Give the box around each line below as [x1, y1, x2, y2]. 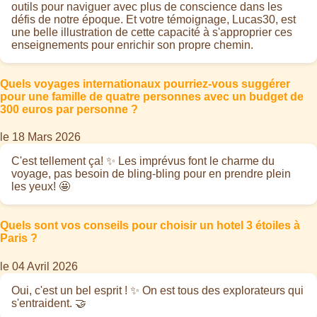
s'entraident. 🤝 [11, 296, 86, 309]
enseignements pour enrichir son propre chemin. [11, 38, 253, 51]
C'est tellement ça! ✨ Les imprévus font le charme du [11, 155, 275, 168]
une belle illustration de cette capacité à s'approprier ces [11, 25, 292, 38]
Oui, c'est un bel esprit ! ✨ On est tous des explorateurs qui [11, 284, 304, 296]
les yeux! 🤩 [11, 180, 70, 193]
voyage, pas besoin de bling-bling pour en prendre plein [11, 168, 291, 180]
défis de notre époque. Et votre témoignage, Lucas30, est [11, 13, 296, 25]
